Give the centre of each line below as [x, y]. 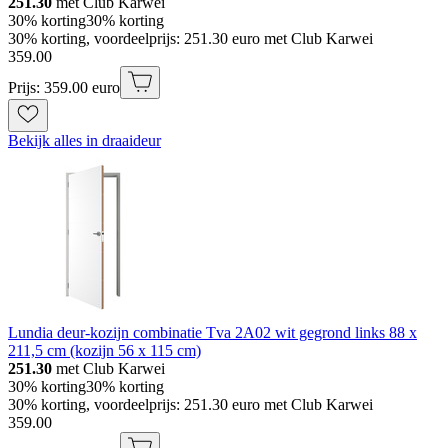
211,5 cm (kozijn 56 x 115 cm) [104, 350]
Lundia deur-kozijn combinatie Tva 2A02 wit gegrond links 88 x [212, 332]
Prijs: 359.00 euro [64, 87]
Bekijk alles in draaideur [84, 140]
